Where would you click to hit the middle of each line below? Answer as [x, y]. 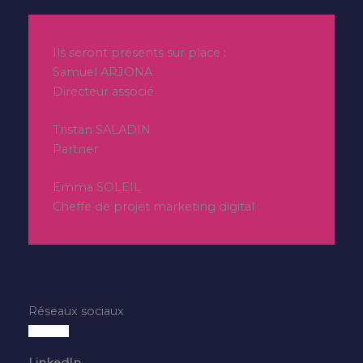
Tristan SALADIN [102, 130]
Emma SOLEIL [97, 188]
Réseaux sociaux [76, 312]
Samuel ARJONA [102, 72]
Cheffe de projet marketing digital [154, 207]
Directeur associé [103, 91]
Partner [75, 149]
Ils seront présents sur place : [139, 52]
